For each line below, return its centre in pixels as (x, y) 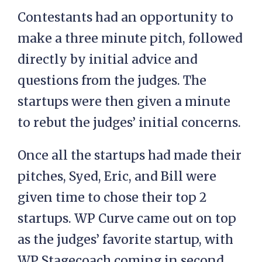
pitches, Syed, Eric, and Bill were (117, 176)
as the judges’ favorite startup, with (125, 239)
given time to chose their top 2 (112, 197)
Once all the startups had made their (130, 155)
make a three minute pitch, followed (130, 38)
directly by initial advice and (108, 59)
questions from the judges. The (112, 80)
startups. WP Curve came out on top (127, 218)
